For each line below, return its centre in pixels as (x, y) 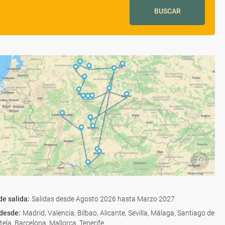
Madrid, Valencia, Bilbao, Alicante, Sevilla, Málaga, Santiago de (119, 213)
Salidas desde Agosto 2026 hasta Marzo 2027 (103, 199)
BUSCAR (167, 11)
